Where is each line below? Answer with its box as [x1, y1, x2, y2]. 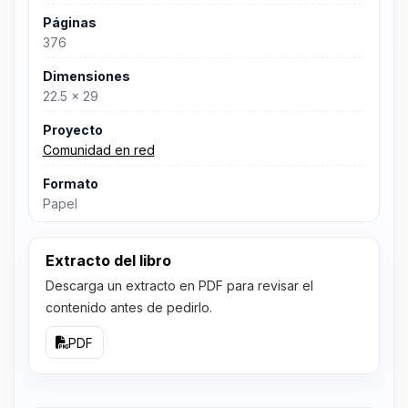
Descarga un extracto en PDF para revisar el [45, 278, 313, 294]
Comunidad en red [42, 142, 155, 158]
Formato [42, 175, 98, 191]
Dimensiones [42, 67, 130, 84]
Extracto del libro [45, 250, 171, 270]
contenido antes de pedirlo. [45, 300, 212, 316]
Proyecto [42, 121, 103, 138]
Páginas [42, 14, 97, 30]
